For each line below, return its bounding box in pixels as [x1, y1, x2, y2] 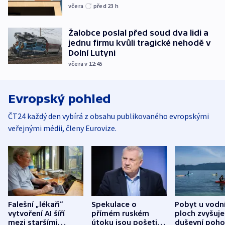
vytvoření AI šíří [8, 209, 65, 218]
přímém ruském [91, 209, 149, 218]
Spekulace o [91, 200, 137, 209]
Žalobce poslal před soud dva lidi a [68, 28, 208, 38]
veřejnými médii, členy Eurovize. [8, 123, 117, 134]
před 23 [93, 2, 115, 10]
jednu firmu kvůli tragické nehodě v [68, 38, 211, 48]
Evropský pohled [8, 92, 111, 106]
